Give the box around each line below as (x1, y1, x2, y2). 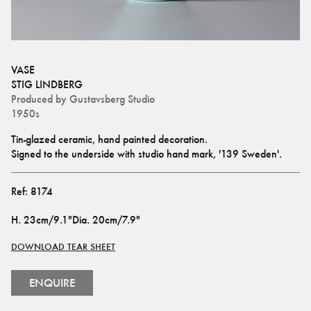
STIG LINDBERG (11, 78, 83, 91)
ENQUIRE (29, 276, 75, 290)
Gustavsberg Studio (69, 92, 155, 106)
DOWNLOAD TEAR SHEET (11, 242, 115, 252)
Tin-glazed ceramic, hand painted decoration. (11, 133, 210, 146)
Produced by (11, 92, 67, 106)
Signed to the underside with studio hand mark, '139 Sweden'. (11, 147, 282, 160)
